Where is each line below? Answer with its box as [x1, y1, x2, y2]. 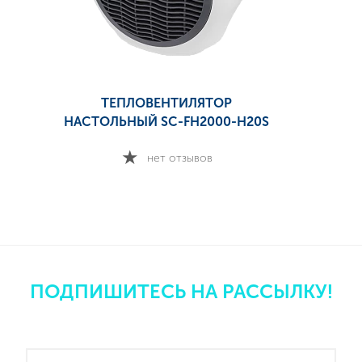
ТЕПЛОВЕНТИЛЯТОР [101, 95, 232, 111]
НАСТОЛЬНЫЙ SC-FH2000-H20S [64, 114, 269, 129]
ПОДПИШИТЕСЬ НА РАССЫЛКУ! [29, 280, 333, 303]
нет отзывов [146, 150, 213, 165]
